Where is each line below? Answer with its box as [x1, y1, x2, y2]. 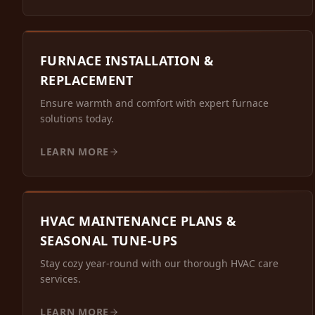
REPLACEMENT [40, 72, 134, 89]
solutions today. [40, 112, 114, 126]
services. [40, 272, 81, 286]
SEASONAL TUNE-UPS [40, 232, 178, 250]
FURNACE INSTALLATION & [40, 52, 214, 70]
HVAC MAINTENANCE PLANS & [40, 212, 237, 230]
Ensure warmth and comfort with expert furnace [40, 96, 269, 110]
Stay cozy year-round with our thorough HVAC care [40, 257, 278, 271]
